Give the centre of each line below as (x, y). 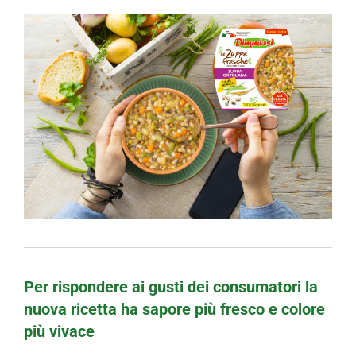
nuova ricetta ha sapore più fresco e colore (174, 309)
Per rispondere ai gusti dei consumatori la (171, 286)
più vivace (59, 331)
